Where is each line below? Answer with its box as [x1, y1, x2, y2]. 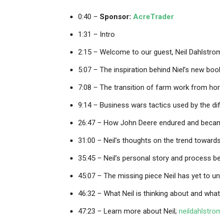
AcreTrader [133, 12, 174, 21]
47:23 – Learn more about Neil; [78, 207, 179, 216]
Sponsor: [100, 12, 133, 21]
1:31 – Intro [78, 30, 115, 39]
